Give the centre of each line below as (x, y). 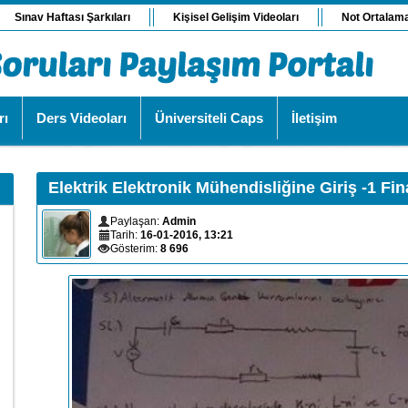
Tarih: (125, 235)
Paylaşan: (136, 221)
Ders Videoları (82, 118)
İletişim (314, 118)
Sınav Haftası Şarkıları (72, 17)
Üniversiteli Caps (209, 118)
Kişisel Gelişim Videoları (236, 17)
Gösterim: (135, 249)
